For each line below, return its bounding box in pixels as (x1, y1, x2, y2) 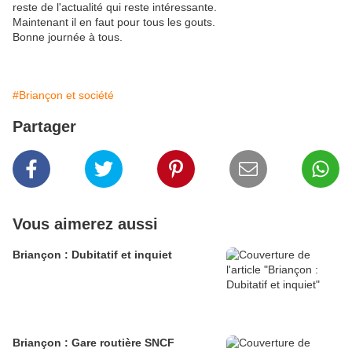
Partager (13, 118, 76, 136)
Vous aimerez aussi (13, 215, 158, 233)
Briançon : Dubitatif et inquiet (13, 248, 172, 262)
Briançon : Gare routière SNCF (13, 336, 174, 350)
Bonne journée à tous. (13, 31, 123, 44)
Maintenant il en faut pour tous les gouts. (13, 16, 215, 29)
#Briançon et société (13, 89, 114, 102)
